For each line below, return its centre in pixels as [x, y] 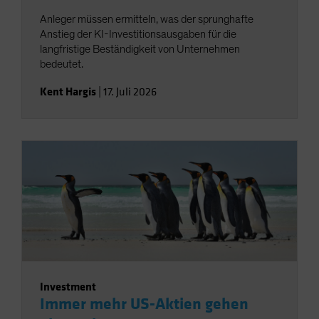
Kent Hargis [68, 91]
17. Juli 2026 [130, 91]
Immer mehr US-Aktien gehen [144, 304]
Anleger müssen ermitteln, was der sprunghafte [147, 19]
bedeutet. [62, 64]
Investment [68, 286]
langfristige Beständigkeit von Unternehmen [140, 49]
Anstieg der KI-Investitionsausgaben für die [138, 34]
